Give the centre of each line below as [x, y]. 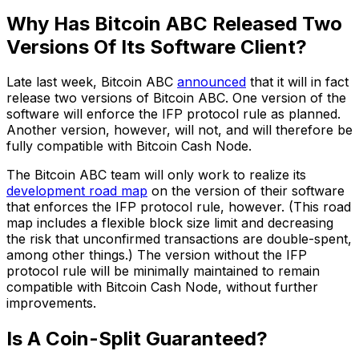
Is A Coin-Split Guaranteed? [137, 339]
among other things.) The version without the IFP [157, 255]
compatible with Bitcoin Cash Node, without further [162, 287]
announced [212, 82]
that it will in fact [297, 82]
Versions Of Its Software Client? [157, 46]
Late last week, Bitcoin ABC [92, 82]
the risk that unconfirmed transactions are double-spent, [179, 239]
